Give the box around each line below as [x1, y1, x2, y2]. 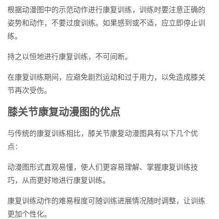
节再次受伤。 [7, 86, 51, 94]
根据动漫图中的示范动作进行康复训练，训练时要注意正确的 [7, 5, 205, 14]
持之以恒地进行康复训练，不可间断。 [7, 52, 132, 61]
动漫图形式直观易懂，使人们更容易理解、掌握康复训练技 [7, 162, 198, 171]
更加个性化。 [7, 209, 51, 218]
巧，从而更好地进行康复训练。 [7, 175, 110, 184]
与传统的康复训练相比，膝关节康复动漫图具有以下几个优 [7, 129, 198, 137]
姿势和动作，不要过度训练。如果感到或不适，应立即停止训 [7, 18, 205, 27]
